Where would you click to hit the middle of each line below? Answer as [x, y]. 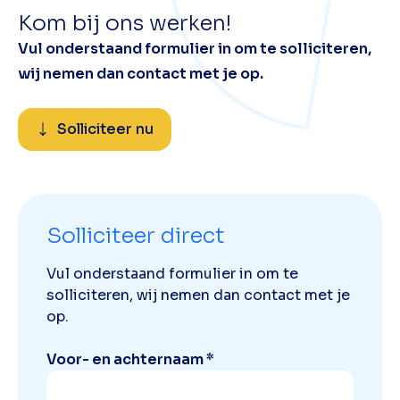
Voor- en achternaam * [130, 360]
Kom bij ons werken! [125, 24]
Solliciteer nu [105, 129]
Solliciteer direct [136, 236]
